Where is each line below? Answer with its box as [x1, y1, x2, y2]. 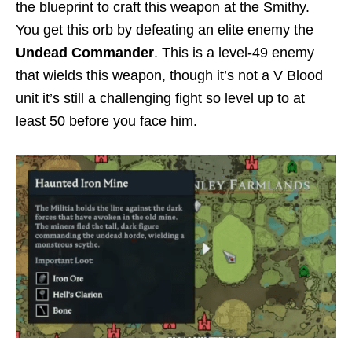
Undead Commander [16, 45, 154, 61]
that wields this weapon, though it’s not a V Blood [16, 68, 323, 84]
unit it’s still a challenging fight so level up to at [16, 90, 305, 107]
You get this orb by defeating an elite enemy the [16, 22, 313, 38]
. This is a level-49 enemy [154, 45, 314, 61]
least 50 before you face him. [16, 113, 197, 130]
